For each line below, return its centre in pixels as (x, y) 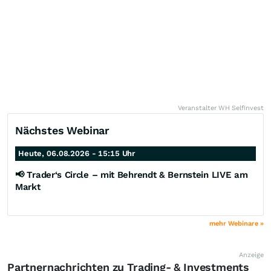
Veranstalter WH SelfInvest (221, 108)
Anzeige (251, 255)
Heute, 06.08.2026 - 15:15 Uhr (77, 153)
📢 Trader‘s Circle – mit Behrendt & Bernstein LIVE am (132, 175)
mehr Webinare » (237, 223)
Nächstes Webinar (63, 130)
